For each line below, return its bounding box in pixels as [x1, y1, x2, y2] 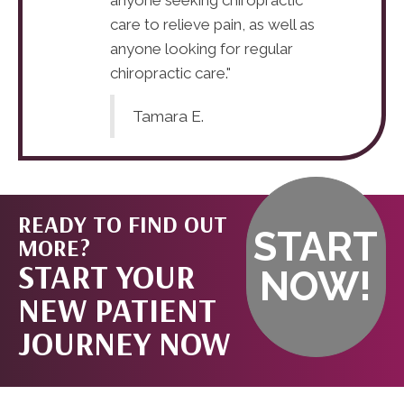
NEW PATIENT [18, 288, 216, 330]
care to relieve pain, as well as [110, 14, 315, 33]
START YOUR [18, 254, 195, 297]
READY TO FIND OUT [18, 208, 227, 239]
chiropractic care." [110, 63, 231, 82]
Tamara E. [133, 106, 204, 125]
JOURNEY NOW [18, 321, 230, 363]
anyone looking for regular [110, 39, 293, 58]
